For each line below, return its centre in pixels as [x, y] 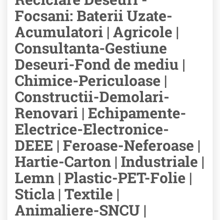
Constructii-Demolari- [92, 96]
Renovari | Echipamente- [100, 113]
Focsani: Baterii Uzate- [94, 15]
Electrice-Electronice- [92, 129]
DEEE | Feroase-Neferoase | [108, 145]
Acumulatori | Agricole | [97, 32]
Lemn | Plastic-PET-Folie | [103, 178]
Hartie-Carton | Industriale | [110, 161]
